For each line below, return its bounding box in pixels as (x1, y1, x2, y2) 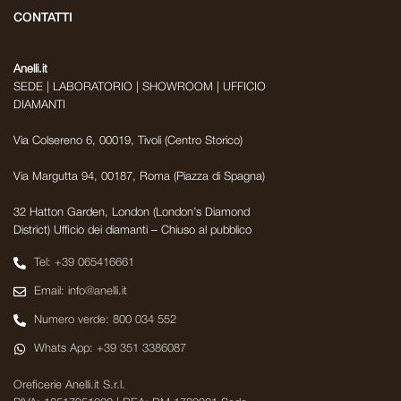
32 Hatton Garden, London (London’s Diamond (13, 207, 250, 218)
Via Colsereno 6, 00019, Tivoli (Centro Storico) (13, 135, 243, 146)
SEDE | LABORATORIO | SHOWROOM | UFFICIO (13, 81, 266, 92)
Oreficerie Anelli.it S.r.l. (13, 380, 125, 390)
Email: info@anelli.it (33, 286, 127, 296)
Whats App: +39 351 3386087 (33, 343, 186, 354)
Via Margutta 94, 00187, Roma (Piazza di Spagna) (13, 171, 265, 182)
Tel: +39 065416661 (33, 257, 134, 268)
